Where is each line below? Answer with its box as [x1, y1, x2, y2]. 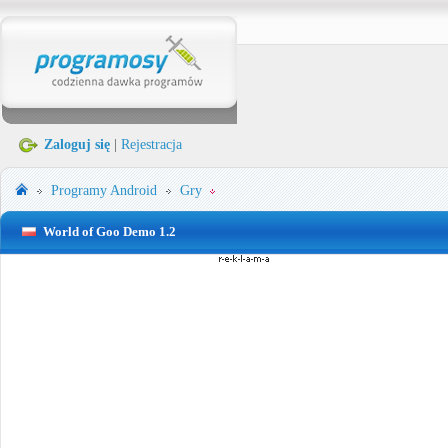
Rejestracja [121, 137, 182, 152]
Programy [51, 183, 110, 198]
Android [110, 183, 157, 198]
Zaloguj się [44, 137, 110, 152]
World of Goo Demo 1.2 [43, 224, 176, 239]
